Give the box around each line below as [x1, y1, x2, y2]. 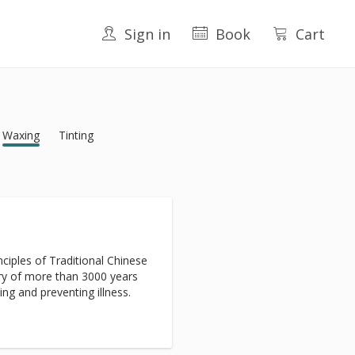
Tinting [58, 128, 94, 143]
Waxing [2, 128, 40, 143]
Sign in [124, 25, 170, 44]
